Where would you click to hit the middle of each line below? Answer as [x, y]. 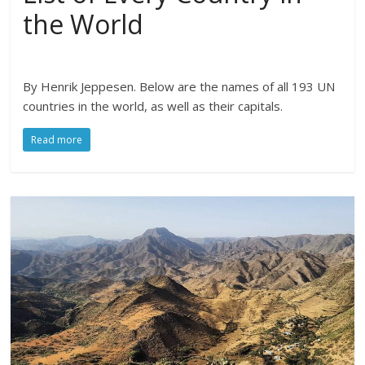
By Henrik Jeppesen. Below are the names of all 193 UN [179, 87]
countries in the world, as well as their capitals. [153, 106]
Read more [57, 140]
